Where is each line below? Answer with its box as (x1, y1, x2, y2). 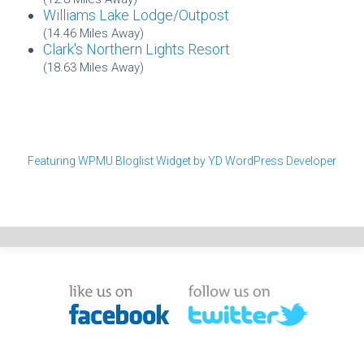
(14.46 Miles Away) (43, 25, 144, 41)
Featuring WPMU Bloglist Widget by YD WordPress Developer (28, 154, 336, 167)
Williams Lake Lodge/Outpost (43, 6, 229, 24)
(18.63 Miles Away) (43, 59, 144, 75)
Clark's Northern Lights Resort (43, 40, 230, 58)
